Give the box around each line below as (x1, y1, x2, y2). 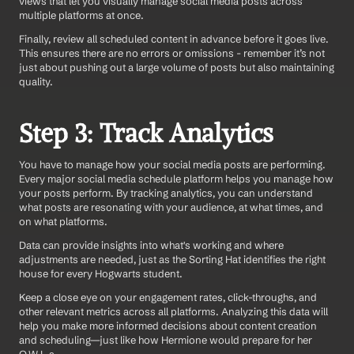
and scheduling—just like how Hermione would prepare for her (19, 333, 312, 347)
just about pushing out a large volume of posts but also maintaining (19, 61, 334, 74)
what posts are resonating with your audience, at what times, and (19, 201, 323, 214)
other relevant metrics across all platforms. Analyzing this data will (19, 305, 328, 318)
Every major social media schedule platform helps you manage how (19, 172, 333, 186)
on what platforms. (19, 215, 107, 228)
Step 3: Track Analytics (19, 118, 273, 150)
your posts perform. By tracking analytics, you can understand (19, 186, 313, 200)
